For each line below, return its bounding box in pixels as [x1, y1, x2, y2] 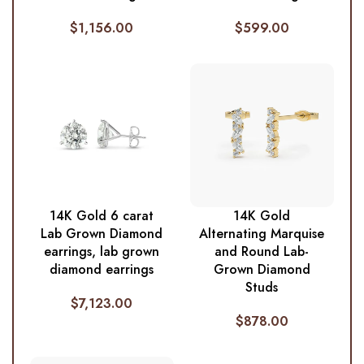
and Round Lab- [214, 242, 310, 262]
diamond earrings [50, 260, 154, 279]
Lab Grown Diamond [41, 224, 163, 244]
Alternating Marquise [199, 224, 325, 244]
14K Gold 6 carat [50, 206, 154, 226]
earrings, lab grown [44, 242, 160, 262]
